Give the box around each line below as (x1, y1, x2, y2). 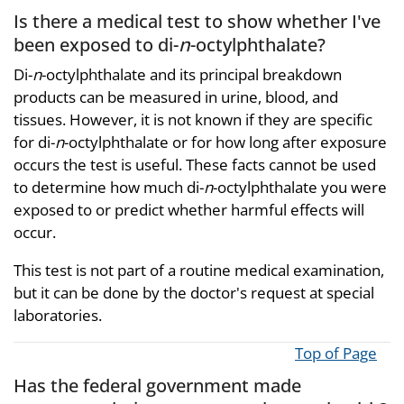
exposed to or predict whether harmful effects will (14, 199, 364, 221)
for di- (14, 132, 55, 153)
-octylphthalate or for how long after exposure (64, 132, 387, 153)
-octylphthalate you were (213, 177, 387, 198)
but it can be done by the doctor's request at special (14, 282, 374, 304)
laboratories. (14, 305, 102, 326)
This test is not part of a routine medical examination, (14, 260, 384, 281)
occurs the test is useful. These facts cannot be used (14, 154, 376, 176)
